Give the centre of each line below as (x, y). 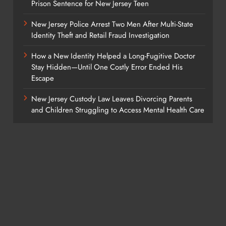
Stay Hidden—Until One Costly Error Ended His (107, 67)
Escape (42, 78)
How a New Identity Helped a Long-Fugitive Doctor (113, 56)
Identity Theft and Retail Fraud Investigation (100, 36)
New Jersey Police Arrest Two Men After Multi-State (112, 24)
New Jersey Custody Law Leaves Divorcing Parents (111, 99)
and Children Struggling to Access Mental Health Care (118, 110)
